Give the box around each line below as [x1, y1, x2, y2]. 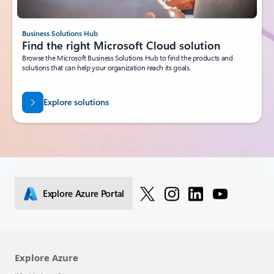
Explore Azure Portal [43, 187, 124, 199]
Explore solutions [43, 95, 109, 108]
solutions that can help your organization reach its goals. [22, 62, 191, 73]
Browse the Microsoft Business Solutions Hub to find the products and [22, 53, 233, 63]
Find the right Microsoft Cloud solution [22, 38, 220, 53]
